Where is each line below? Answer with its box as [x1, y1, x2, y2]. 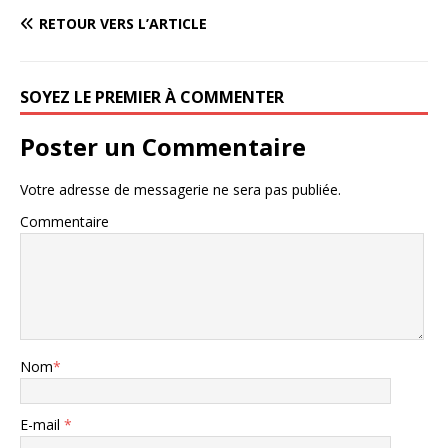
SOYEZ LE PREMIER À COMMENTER [20, 86, 284, 109]
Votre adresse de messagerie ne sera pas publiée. [20, 180, 341, 200]
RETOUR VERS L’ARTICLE [39, 14, 207, 34]
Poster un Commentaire [20, 130, 306, 164]
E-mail [20, 415, 64, 435]
